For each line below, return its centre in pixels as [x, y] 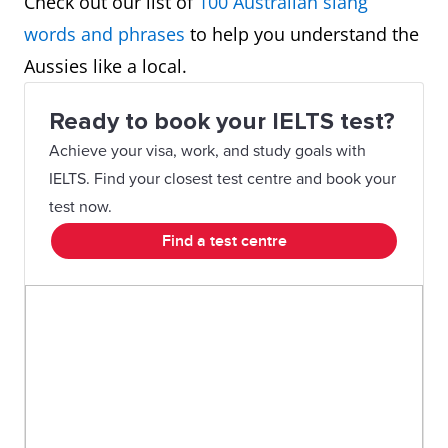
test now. [80, 207]
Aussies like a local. [105, 66]
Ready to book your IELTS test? [222, 121]
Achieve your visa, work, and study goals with [207, 151]
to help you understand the [302, 34]
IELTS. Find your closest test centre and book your [222, 179]
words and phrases [104, 34]
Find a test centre [224, 241]
